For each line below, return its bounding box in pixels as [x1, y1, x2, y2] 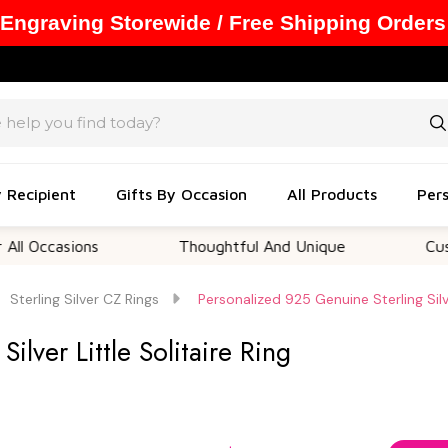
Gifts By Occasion [116, 184, 247, 203]
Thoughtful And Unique [116, 237, 284, 255]
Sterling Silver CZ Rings [10, 290, 159, 308]
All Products [287, 184, 377, 203]
